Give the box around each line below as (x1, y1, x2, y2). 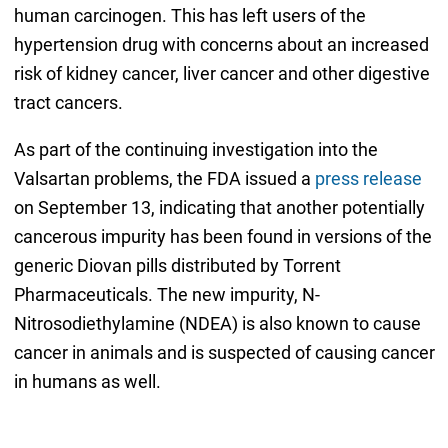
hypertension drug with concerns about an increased (13, 34, 429, 56)
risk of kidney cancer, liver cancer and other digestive (13, 63, 430, 85)
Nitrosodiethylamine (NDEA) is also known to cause (13, 313, 421, 335)
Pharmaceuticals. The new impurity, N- (13, 284, 320, 306)
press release (314, 168, 422, 190)
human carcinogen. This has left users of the (13, 5, 366, 27)
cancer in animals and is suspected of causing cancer (13, 342, 435, 364)
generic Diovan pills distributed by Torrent (13, 255, 341, 277)
